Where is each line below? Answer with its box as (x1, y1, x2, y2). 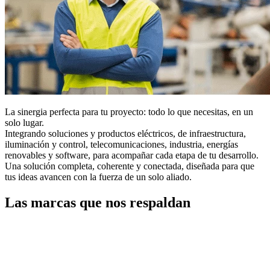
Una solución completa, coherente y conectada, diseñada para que (5, 161, 254, 172)
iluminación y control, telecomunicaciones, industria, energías (5, 139, 238, 150)
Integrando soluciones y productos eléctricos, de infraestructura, (5, 128, 246, 139)
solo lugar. (5, 118, 44, 128)
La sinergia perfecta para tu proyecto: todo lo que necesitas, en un (5, 107, 253, 118)
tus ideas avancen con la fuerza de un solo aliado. (5, 172, 192, 183)
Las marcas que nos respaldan (5, 195, 190, 211)
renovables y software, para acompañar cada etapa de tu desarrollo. (5, 150, 259, 161)
